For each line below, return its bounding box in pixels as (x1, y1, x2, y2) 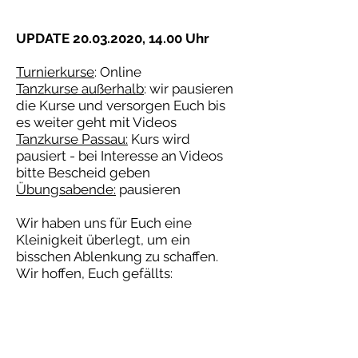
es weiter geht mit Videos (16, 114, 177, 130)
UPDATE (16, 30, 73, 46)
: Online (94, 64, 141, 80)
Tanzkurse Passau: (16, 131, 128, 147)
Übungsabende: (16, 181, 116, 197)
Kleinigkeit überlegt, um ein (16, 232, 190, 248)
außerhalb (82, 81, 144, 97)
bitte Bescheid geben (16, 165, 150, 181)
